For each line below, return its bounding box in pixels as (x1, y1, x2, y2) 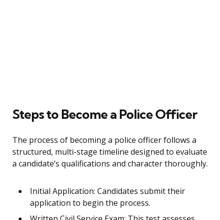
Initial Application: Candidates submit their (30, 186, 185, 197)
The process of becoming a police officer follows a (12, 135, 196, 146)
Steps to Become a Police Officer (12, 106, 197, 123)
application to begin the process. (30, 197, 150, 209)
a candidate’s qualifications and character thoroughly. (12, 158, 208, 169)
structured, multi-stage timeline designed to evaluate (12, 146, 207, 158)
